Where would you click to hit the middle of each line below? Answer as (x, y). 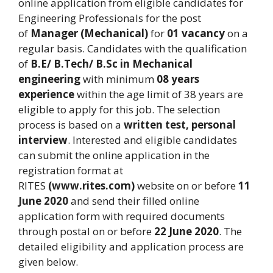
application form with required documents (122, 216)
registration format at (71, 170)
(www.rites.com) (91, 186)
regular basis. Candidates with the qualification (133, 48)
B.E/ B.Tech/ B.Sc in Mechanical (110, 64)
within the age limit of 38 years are (159, 94)
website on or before (186, 186)
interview (43, 140)
